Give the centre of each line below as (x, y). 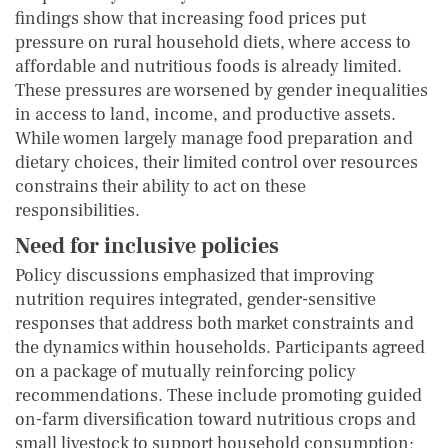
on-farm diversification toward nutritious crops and (215, 419)
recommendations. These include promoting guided (218, 395)
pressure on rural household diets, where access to (213, 42)
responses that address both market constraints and (214, 323)
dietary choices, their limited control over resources (216, 162)
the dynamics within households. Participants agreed (220, 347)
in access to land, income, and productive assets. (205, 114)
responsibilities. (77, 210)
